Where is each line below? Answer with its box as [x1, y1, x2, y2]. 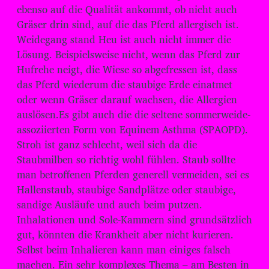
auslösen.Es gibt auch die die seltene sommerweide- [17, 106, 250, 122]
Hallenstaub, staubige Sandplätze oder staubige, [17, 181, 236, 198]
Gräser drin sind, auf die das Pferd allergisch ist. [17, 16, 239, 32]
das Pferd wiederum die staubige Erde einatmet [17, 76, 232, 92]
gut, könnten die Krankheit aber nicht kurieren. [17, 226, 234, 243]
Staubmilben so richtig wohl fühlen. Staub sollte [17, 151, 235, 168]
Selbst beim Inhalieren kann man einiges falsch [17, 241, 231, 258]
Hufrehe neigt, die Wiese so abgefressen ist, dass [17, 61, 237, 77]
